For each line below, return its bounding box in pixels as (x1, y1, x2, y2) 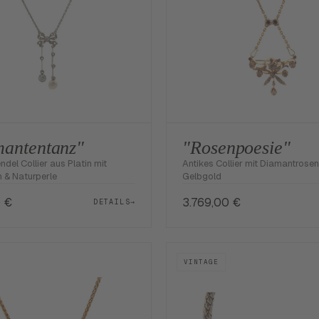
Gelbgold (182, 169, 222, 182)
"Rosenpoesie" (182, 137, 291, 158)
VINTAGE (184, 257, 219, 266)
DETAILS (93, 197, 130, 207)
